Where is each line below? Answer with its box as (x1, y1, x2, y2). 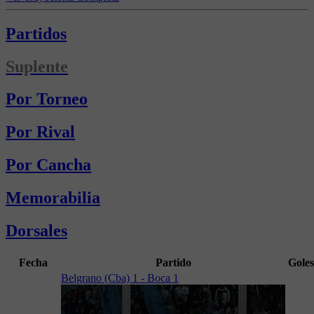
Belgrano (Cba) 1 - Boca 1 (61, 271, 179, 284)
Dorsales (6, 221, 67, 240)
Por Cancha (6, 156, 91, 175)
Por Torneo (6, 90, 88, 109)
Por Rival (6, 123, 75, 142)
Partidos (6, 24, 67, 43)
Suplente (6, 57, 68, 76)
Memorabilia (6, 189, 100, 207)
